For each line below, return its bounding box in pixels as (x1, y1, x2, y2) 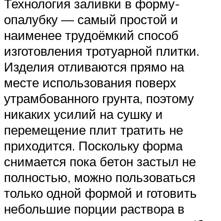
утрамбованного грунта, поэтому (4, 90, 194, 107)
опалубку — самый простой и (4, 11, 178, 28)
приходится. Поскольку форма (4, 138, 183, 154)
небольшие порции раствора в (4, 201, 184, 217)
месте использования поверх (4, 74, 176, 91)
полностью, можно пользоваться (4, 169, 195, 185)
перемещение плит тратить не (4, 122, 183, 138)
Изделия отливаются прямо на (4, 59, 184, 75)
